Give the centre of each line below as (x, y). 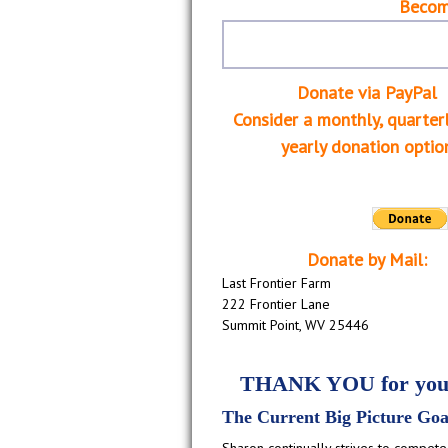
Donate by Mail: (367, 259)
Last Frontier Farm (276, 282)
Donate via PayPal (367, 92)
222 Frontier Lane (276, 303)
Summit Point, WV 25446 (295, 324)
